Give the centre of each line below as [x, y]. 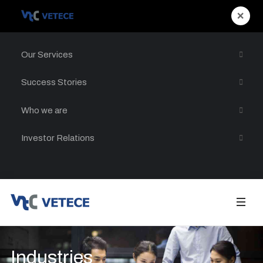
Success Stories [54, 82]
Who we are [44, 110]
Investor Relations [58, 138]
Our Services [47, 54]
